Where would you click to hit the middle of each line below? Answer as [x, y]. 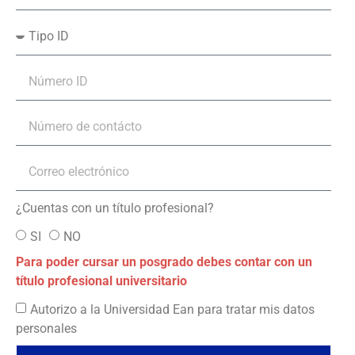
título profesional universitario [101, 281]
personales [46, 328]
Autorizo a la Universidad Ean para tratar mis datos [172, 309]
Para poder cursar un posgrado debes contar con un [164, 261]
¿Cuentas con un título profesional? [115, 208]
